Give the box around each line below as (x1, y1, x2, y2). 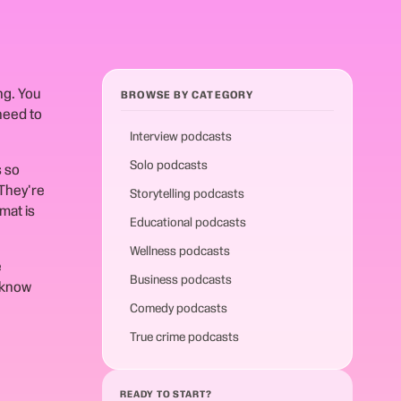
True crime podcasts (130, 329, 240, 344)
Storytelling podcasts (130, 186, 245, 200)
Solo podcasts (130, 158, 209, 172)
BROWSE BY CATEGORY (121, 89, 254, 100)
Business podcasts (130, 272, 233, 286)
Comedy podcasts (130, 301, 228, 315)
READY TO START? (120, 388, 212, 399)
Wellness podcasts (130, 243, 231, 258)
